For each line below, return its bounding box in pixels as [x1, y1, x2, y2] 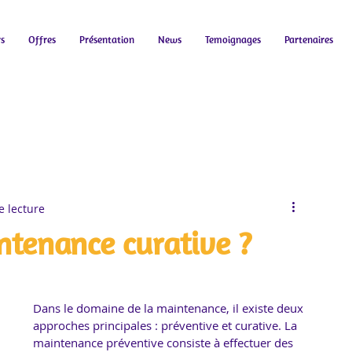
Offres [28, 33, 56, 46]
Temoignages [205, 33, 261, 46]
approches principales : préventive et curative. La [33, 317, 300, 333]
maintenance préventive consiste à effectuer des [33, 335, 296, 350]
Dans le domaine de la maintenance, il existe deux [33, 300, 306, 316]
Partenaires [284, 33, 333, 46]
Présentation [79, 33, 134, 46]
